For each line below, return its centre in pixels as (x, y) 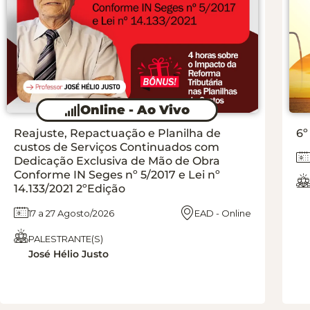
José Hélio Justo (69, 254)
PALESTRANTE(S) (66, 238)
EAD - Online (223, 213)
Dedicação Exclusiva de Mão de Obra (117, 161)
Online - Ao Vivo (135, 110)
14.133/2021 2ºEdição (70, 188)
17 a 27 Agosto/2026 (71, 213)
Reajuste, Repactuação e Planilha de (117, 133)
